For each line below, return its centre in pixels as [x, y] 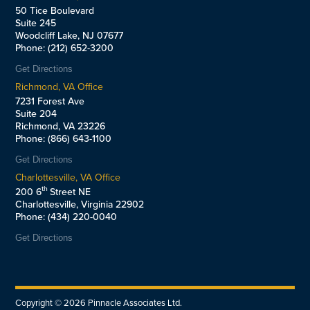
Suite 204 [36, 113]
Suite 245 [36, 23]
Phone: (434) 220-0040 [66, 217]
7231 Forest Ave [50, 101]
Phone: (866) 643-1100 [64, 138]
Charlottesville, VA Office [68, 177]
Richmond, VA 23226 [61, 126]
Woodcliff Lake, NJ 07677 [70, 35]
